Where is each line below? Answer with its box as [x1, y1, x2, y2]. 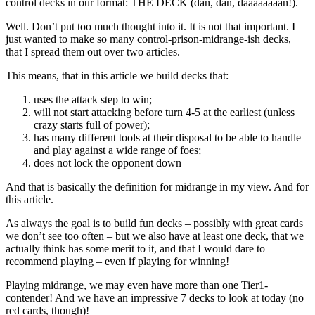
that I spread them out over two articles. [6, 45, 180, 58]
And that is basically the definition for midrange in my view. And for [6, 180, 309, 193]
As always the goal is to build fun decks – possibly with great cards [6, 217, 303, 229]
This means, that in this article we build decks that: [6, 69, 229, 82]
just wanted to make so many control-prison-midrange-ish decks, [6, 32, 291, 45]
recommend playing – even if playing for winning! [6, 255, 229, 267]
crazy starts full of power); [34, 118, 150, 131]
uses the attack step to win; [34, 93, 152, 105]
